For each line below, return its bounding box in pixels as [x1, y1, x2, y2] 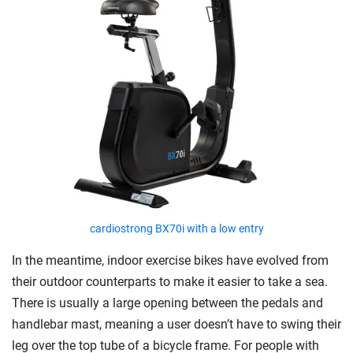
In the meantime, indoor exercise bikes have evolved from [12, 253, 329, 268]
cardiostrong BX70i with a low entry [89, 222, 264, 236]
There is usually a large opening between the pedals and [12, 295, 323, 310]
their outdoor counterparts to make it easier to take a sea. [12, 274, 328, 289]
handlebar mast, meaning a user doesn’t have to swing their [12, 317, 341, 332]
